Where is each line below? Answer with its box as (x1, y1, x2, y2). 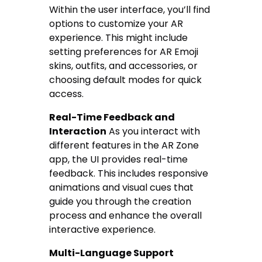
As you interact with (106, 124, 201, 138)
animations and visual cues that (49, 180, 194, 194)
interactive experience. (49, 222, 156, 236)
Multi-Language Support (49, 246, 174, 260)
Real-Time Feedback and (49, 110, 175, 124)
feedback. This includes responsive (49, 166, 209, 180)
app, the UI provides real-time (49, 152, 188, 166)
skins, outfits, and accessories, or (49, 58, 198, 73)
